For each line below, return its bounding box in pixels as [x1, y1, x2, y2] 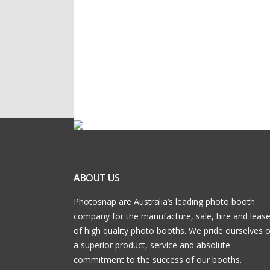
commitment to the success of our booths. [74, 253, 242, 265]
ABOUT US [74, 171, 120, 184]
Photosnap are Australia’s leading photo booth [74, 195, 255, 207]
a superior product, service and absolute [74, 239, 230, 251]
